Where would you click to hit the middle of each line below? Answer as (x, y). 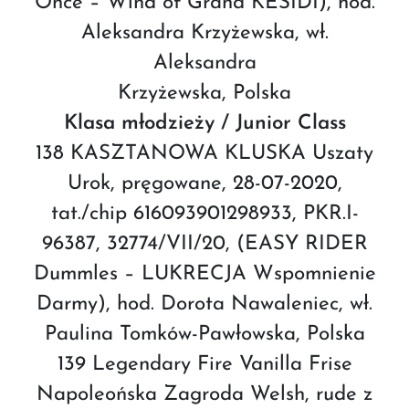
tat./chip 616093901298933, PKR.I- (204, 214)
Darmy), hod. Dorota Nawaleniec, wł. (204, 304)
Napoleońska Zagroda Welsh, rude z (204, 394)
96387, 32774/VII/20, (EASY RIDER (204, 244)
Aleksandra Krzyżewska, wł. (204, 33)
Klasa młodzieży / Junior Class (204, 123)
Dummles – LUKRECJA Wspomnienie (204, 274)
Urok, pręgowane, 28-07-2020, (204, 184)
